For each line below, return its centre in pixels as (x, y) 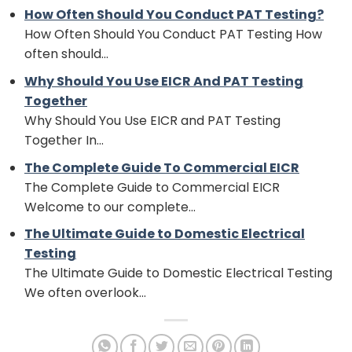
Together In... (64, 141)
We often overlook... (85, 293)
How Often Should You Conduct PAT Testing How (173, 35)
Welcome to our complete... (110, 207)
